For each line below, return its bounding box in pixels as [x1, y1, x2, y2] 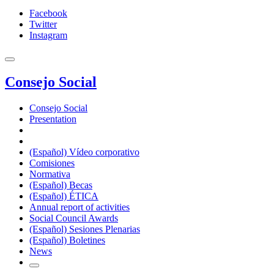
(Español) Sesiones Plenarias [29, 223, 140, 234]
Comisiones [29, 157, 75, 168]
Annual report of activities [29, 201, 130, 212]
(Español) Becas [29, 179, 92, 190]
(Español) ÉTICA [29, 190, 98, 201]
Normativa [29, 168, 70, 179]
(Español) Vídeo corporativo [29, 146, 139, 157]
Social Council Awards [29, 212, 118, 223]
